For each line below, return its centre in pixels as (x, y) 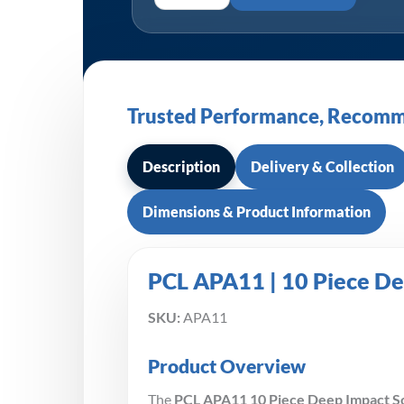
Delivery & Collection (322, 166)
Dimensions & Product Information (257, 211)
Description (181, 166)
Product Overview (227, 365)
